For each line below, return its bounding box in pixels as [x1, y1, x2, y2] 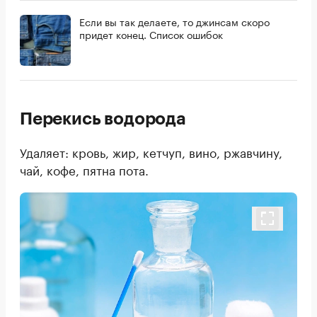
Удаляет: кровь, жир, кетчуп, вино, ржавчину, [20, 142, 282, 161]
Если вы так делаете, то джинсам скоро [79, 13, 270, 30]
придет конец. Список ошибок [79, 26, 223, 42]
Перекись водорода [20, 110, 186, 128]
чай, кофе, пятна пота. [20, 160, 149, 179]
